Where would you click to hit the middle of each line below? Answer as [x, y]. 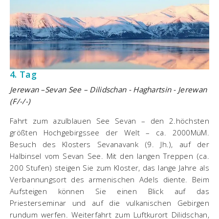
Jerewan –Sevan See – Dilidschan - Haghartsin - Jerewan [109, 89]
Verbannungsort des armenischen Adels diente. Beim [109, 179]
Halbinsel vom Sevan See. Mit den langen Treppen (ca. [109, 156]
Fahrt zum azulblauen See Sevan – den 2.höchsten [109, 120]
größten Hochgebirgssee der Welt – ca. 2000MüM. [109, 132]
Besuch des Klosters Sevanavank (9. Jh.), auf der [109, 144]
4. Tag [23, 74]
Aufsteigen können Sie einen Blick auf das [109, 191]
